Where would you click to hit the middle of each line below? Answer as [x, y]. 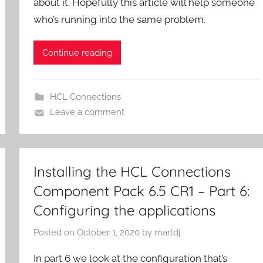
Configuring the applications [125, 210]
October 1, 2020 [109, 232]
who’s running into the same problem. [120, 19]
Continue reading [77, 53]
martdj [168, 232]
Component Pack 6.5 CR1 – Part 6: [142, 191]
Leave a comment [87, 112]
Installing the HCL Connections [132, 172]
